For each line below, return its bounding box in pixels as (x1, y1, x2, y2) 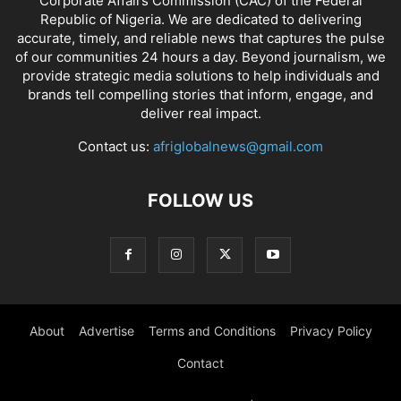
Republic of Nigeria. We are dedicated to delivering (39, 11, 362, 29)
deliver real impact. (140, 105, 261, 123)
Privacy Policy (289, 323, 372, 339)
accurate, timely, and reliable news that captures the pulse (16, 30, 385, 47)
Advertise (78, 323, 134, 339)
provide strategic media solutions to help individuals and (21, 67, 380, 85)
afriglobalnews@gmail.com (153, 138, 323, 156)
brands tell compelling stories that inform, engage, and (28, 86, 373, 104)
